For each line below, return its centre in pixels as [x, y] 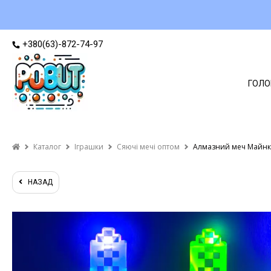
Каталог [47, 147]
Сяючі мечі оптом [148, 147]
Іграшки [89, 147]
